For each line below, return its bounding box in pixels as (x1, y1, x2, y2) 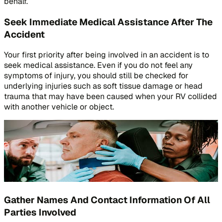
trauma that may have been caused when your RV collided (4, 91, 217, 102)
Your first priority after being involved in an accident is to (4, 50, 209, 60)
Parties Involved (4, 206, 76, 219)
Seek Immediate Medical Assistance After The (4, 15, 213, 28)
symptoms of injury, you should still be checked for (4, 70, 188, 81)
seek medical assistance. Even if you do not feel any (4, 60, 193, 71)
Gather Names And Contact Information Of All (4, 193, 210, 206)
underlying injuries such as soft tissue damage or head (4, 81, 203, 92)
